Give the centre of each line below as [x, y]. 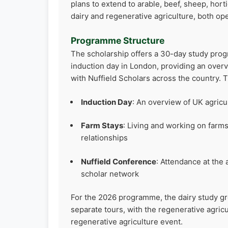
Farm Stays [102, 126]
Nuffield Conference [119, 161]
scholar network [110, 174]
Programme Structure [118, 41]
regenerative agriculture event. [127, 222]
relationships [104, 138]
